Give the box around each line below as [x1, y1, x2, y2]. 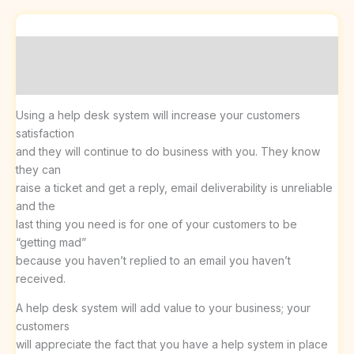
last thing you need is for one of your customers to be [16, 217, 297, 231]
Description [16, 43, 83, 58]
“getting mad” [16, 235, 86, 249]
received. [16, 271, 66, 285]
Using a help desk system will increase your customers [16, 107, 300, 122]
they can [16, 162, 61, 176]
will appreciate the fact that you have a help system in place [16, 337, 328, 351]
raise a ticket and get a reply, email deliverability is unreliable [16, 180, 333, 194]
